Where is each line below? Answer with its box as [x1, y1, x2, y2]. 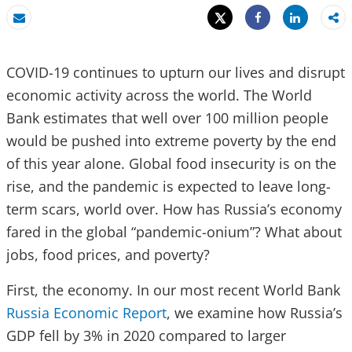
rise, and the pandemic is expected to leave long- [6, 177, 331, 196]
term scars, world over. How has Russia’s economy [6, 200, 342, 218]
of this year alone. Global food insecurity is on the [6, 154, 336, 173]
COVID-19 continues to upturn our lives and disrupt [6, 63, 345, 82]
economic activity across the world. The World [6, 86, 312, 104]
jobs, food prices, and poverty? [6, 245, 210, 264]
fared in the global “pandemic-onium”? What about [6, 222, 342, 241]
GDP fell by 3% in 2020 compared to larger [6, 326, 286, 345]
